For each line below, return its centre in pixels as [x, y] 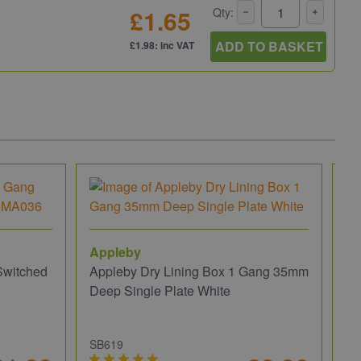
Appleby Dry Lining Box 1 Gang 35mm [199, 272]
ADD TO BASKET [269, 47]
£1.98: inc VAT [162, 46]
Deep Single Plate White [160, 291]
